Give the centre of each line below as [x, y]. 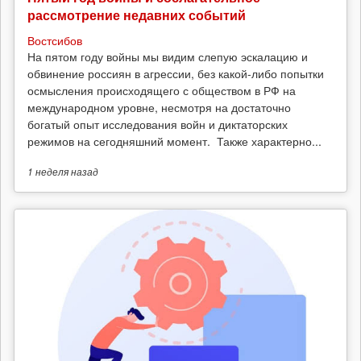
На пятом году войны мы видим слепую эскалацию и [168, 56]
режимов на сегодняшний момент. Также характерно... [174, 141]
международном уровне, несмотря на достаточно [159, 107]
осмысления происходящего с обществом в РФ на [162, 90]
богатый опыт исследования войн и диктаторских [158, 124]
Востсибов [55, 40]
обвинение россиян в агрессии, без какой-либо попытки [176, 73]
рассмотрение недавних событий [137, 15]
